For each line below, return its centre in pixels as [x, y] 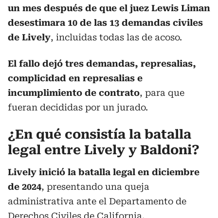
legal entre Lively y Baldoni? [104, 150]
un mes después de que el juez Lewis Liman [109, 8]
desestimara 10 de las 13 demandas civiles [105, 23]
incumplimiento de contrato [74, 93]
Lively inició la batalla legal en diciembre [104, 172]
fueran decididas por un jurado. [78, 107]
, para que [162, 93]
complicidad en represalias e [75, 78]
